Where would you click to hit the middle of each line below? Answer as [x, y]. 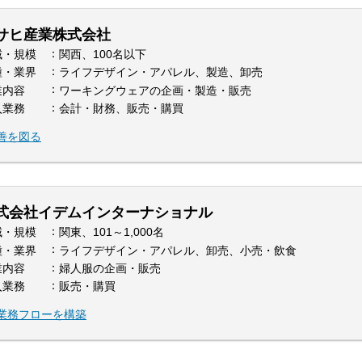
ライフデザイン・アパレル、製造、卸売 [161, 72]
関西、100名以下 [103, 54]
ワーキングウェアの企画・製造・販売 [155, 90]
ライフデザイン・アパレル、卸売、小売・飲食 [178, 250]
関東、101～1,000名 [112, 232]
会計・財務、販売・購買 [121, 109]
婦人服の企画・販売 [110, 269]
